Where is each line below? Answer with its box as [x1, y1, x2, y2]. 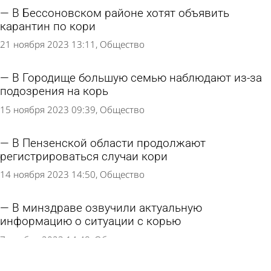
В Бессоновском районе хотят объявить [12, 6, 229, 20]
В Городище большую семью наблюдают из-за [12, 71, 262, 85]
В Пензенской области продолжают [12, 136, 206, 150]
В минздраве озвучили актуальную [12, 201, 202, 215]
